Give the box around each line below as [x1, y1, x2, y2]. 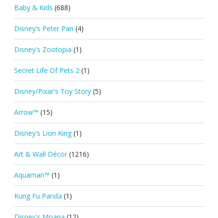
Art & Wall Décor [14, 149, 67, 159]
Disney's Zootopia [14, 44, 72, 54]
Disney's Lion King [14, 128, 72, 138]
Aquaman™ [14, 170, 50, 180]
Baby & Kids [14, 2, 53, 12]
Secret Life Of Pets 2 [14, 65, 79, 75]
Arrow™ [14, 107, 38, 117]
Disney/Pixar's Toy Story [14, 86, 91, 96]
